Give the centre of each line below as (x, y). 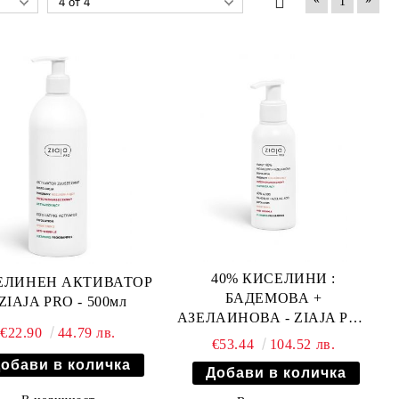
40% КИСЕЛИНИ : (273, 278)
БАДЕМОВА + (273, 297)
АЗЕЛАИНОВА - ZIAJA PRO (273, 317)
